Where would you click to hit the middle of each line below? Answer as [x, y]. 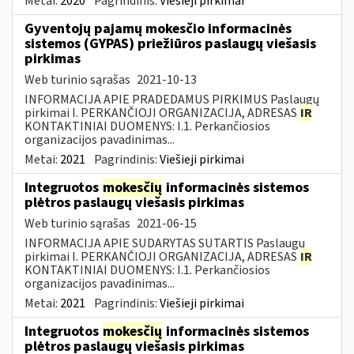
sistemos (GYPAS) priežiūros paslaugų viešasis [170, 43]
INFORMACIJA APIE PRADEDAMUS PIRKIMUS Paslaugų [172, 99]
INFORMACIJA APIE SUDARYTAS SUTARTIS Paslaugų [165, 243]
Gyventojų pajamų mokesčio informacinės [158, 28]
